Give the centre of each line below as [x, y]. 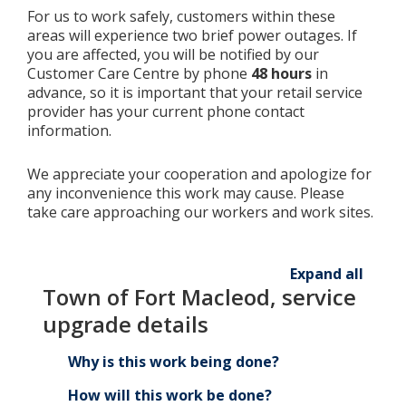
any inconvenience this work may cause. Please [186, 193]
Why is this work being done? [174, 362]
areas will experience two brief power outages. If [192, 35]
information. [69, 130]
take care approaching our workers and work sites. [200, 212]
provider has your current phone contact [166, 111]
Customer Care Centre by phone [139, 73]
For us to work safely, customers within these [181, 16]
